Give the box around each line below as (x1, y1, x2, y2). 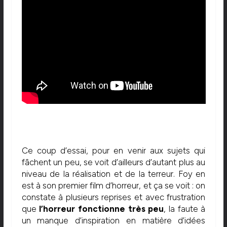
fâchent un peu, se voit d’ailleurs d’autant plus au (21, 157, 206, 168)
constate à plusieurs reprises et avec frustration (21, 192, 206, 203)
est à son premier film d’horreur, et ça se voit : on (21, 180, 206, 191)
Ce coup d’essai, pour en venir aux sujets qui (21, 145, 206, 156)
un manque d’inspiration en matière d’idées (21, 215, 206, 226)
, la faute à (164, 204, 206, 214)
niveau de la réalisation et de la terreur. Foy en (21, 169, 206, 179)
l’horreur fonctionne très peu (39, 204, 164, 214)
